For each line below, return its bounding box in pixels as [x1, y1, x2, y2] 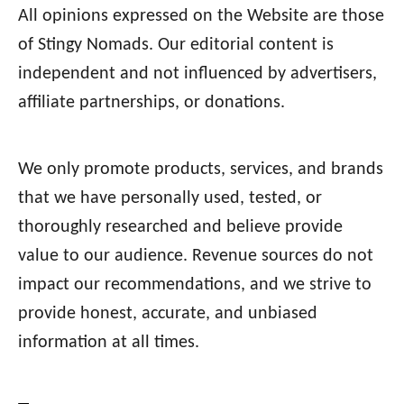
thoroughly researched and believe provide [18, 218, 343, 237]
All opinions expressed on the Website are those [18, 7, 384, 26]
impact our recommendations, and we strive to [18, 276, 372, 295]
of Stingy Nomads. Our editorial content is [18, 36, 334, 55]
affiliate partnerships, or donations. [18, 94, 285, 113]
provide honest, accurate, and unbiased [18, 305, 317, 324]
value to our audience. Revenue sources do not [18, 247, 373, 266]
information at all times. [18, 334, 199, 353]
